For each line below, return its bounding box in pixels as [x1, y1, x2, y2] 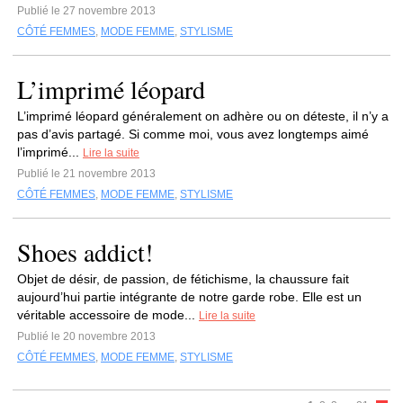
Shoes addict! [17, 235, 153, 269]
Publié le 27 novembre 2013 [17, 4, 156, 17]
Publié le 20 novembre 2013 [17, 330, 156, 343]
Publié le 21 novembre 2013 [17, 167, 156, 180]
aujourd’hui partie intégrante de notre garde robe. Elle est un [17, 290, 362, 304]
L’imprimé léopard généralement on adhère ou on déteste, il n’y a [17, 109, 389, 123]
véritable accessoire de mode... [17, 308, 199, 322]
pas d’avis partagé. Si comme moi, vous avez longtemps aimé [17, 127, 369, 141]
